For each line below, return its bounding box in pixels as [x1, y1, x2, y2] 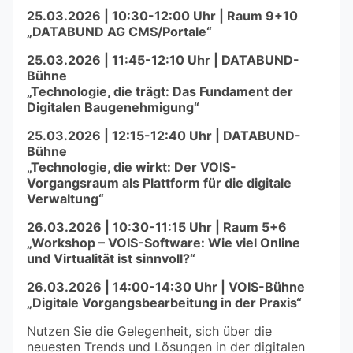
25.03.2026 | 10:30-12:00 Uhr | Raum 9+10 [27, 6, 298, 24]
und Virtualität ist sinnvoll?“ [27, 249, 195, 267]
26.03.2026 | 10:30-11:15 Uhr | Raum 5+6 [27, 217, 287, 236]
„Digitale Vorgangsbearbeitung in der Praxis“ [27, 293, 302, 311]
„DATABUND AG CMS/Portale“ [27, 22, 212, 40]
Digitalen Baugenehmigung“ [27, 98, 199, 116]
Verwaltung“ [27, 189, 104, 207]
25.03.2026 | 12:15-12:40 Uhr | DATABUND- [27, 126, 301, 144]
